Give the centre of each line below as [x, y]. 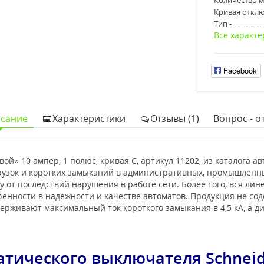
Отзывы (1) [174, 118]
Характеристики [89, 118]
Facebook [240, 70]
